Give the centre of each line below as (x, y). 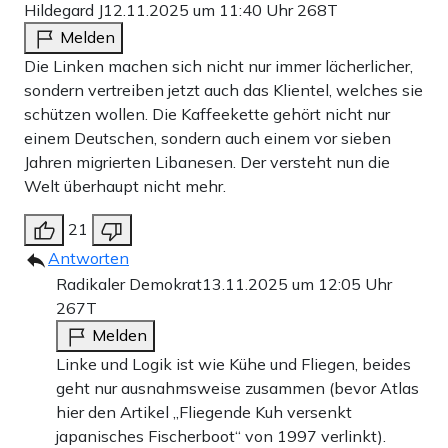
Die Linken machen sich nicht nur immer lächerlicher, (218, 66)
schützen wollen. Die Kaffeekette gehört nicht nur (207, 114)
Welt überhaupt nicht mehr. (125, 186)
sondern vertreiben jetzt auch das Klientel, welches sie (223, 90)
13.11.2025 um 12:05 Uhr (297, 284)
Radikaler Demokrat (129, 284)
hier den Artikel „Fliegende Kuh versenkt (204, 412)
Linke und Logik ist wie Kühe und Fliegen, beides (233, 364)
